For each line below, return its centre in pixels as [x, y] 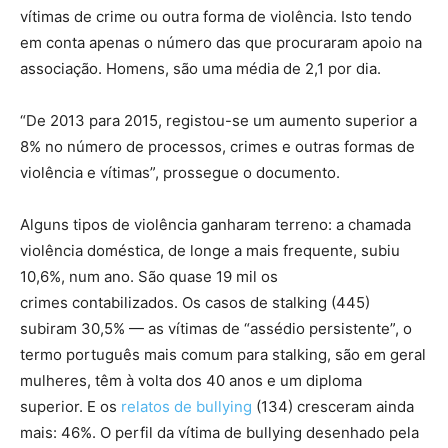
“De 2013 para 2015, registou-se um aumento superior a [218, 120]
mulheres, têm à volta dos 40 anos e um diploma [191, 380]
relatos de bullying [188, 406]
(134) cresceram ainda [335, 406]
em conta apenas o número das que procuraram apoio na [221, 42]
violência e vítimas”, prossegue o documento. [180, 172]
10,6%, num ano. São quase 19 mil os [149, 276]
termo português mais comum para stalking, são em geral [223, 354]
